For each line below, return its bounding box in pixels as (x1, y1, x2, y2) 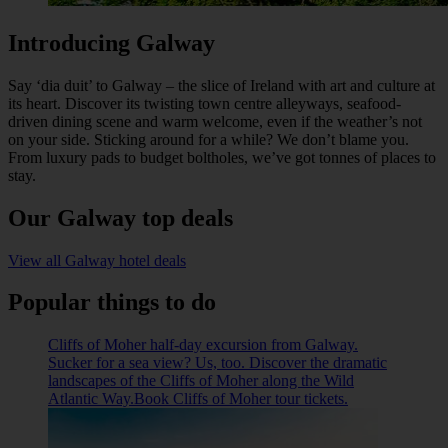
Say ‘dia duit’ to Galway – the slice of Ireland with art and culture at (8, 76, 435, 94)
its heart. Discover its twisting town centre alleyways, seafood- (8, 94, 401, 112)
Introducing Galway (8, 29, 215, 56)
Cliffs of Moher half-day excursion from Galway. (48, 336, 358, 354)
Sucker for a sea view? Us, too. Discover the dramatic (48, 354, 387, 372)
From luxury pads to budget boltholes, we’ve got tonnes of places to (8, 148, 436, 166)
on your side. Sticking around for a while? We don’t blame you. (8, 130, 409, 148)
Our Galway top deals (8, 204, 233, 231)
